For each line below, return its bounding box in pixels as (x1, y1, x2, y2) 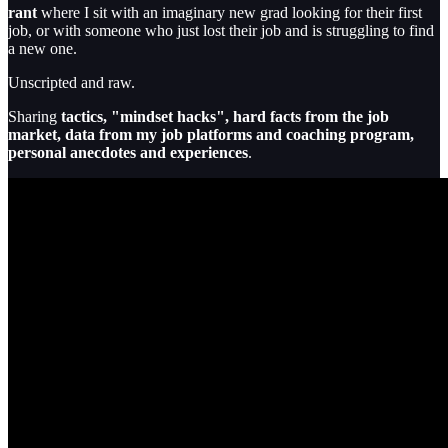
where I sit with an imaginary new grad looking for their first (37, 3, 422, 21)
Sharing (8, 107, 61, 125)
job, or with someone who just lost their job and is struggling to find (8, 21, 434, 39)
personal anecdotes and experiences (8, 143, 248, 161)
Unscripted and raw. (8, 73, 135, 91)
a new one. (8, 39, 77, 57)
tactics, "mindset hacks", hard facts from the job (61, 107, 389, 125)
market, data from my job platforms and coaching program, (8, 125, 414, 143)
